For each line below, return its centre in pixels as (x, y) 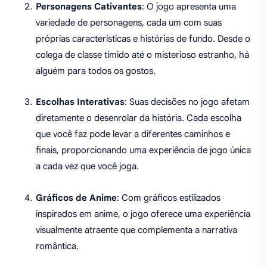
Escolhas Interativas (80, 102)
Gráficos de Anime (76, 198)
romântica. (57, 246)
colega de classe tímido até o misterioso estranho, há (142, 55)
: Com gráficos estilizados (169, 198)
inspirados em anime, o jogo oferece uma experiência (143, 214)
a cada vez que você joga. (87, 167)
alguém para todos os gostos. (96, 71)
